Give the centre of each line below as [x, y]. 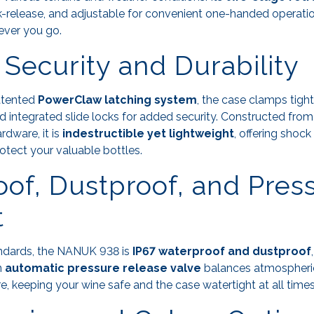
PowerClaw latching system [117, 100]
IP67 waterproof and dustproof [222, 252]
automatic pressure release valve [103, 268]
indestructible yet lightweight [148, 134]
